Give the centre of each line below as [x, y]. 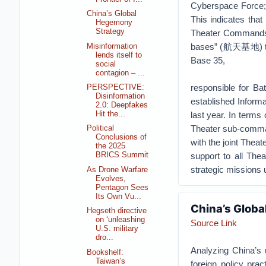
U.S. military [117, 229]
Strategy [110, 32]
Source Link [213, 223]
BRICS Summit [122, 155]
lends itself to [119, 55]
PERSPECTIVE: [116, 87]
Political [101, 129]
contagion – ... [121, 73]
